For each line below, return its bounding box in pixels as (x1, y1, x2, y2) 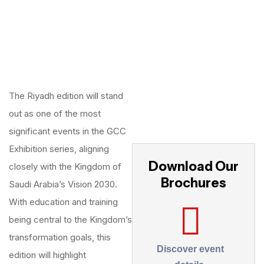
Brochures (161, 175, 226, 191)
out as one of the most (9, 108, 101, 119)
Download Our (148, 159, 239, 174)
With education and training (9, 196, 118, 207)
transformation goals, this (9, 232, 111, 243)
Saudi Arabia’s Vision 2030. (9, 179, 117, 190)
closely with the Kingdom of (9, 161, 121, 172)
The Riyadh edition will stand (9, 90, 123, 101)
